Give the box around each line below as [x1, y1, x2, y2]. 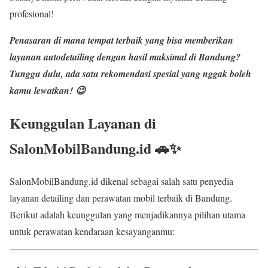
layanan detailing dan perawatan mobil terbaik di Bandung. [10, 191, 232, 204]
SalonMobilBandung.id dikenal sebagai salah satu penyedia [10, 174, 233, 187]
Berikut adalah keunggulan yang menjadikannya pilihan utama [10, 208, 245, 221]
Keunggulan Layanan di [10, 112, 156, 133]
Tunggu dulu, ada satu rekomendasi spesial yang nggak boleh [10, 66, 251, 80]
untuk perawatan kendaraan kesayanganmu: [10, 224, 175, 237]
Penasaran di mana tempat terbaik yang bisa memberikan [10, 33, 233, 47]
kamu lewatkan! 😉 [10, 83, 86, 97]
